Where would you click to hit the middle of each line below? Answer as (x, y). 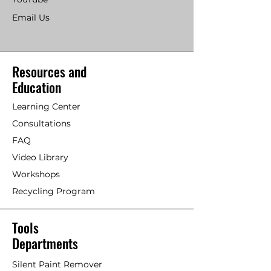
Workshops (36, 175)
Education (37, 87)
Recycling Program (54, 191)
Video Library (40, 158)
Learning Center (46, 107)
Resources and (49, 72)
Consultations (41, 124)
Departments (45, 243)
